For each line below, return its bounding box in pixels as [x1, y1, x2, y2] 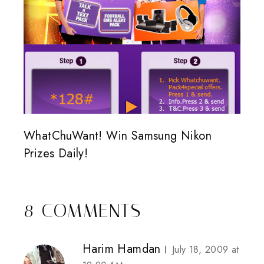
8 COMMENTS [24, 199, 141, 222]
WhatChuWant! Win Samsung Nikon [24, 127, 212, 145]
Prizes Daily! [24, 145, 88, 163]
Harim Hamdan [82, 240, 161, 258]
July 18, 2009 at [172, 243, 239, 257]
